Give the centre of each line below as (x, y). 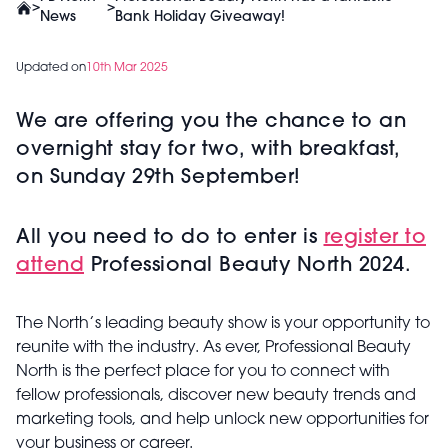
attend (50, 266)
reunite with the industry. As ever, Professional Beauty (213, 348)
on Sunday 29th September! (158, 178)
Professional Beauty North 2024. (247, 266)
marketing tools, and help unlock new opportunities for (222, 420)
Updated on (51, 68)
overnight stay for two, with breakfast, (208, 150)
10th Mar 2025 (127, 68)
